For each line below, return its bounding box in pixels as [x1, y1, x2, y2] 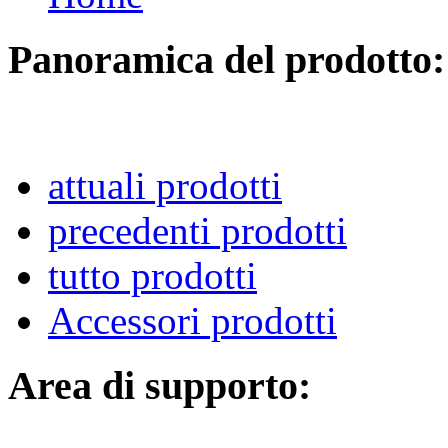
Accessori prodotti [48, 298, 337, 342]
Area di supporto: [8, 362, 311, 408]
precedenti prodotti [48, 208, 347, 252]
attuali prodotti [48, 163, 282, 207]
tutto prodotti [48, 253, 257, 297]
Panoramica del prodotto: [8, 37, 445, 83]
